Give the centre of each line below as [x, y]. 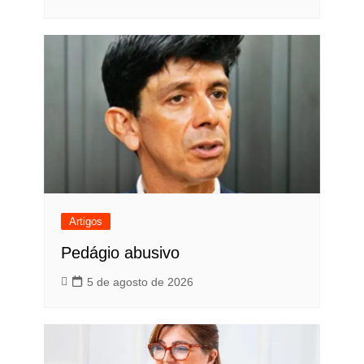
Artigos [85, 222]
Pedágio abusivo [120, 253]
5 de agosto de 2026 [140, 282]
